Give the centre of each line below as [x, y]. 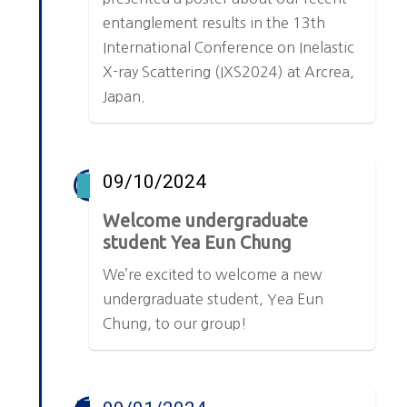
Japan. [124, 96]
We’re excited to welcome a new [213, 274]
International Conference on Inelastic [229, 47]
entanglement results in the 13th [214, 22]
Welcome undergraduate [206, 220]
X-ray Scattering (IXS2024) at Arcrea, [229, 71]
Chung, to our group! [175, 323]
